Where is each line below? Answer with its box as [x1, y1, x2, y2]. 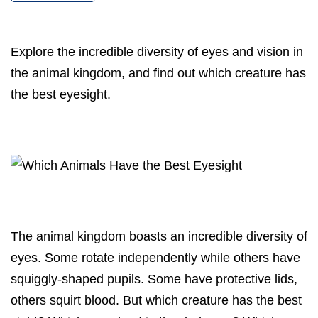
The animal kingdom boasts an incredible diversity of [11, 229, 307, 244]
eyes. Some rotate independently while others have [11, 251, 300, 265]
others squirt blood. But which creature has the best [11, 293, 302, 308]
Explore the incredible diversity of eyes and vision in [11, 45, 303, 60]
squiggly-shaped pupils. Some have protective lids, [11, 272, 297, 287]
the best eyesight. [11, 87, 111, 102]
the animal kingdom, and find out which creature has [11, 66, 306, 81]
